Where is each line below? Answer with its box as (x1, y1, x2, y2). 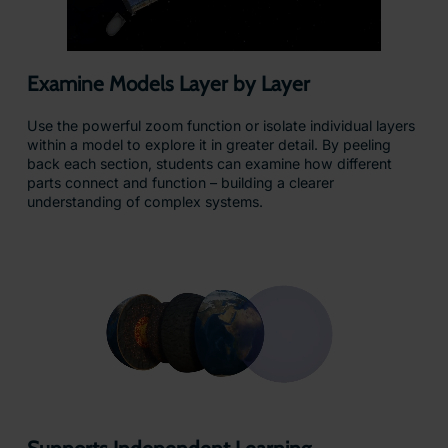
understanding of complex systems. (26, 193, 271, 210)
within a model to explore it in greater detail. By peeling (26, 136, 391, 153)
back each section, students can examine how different (26, 155, 392, 172)
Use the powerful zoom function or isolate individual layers (26, 117, 415, 134)
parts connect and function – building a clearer (26, 174, 334, 191)
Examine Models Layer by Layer (26, 71, 310, 96)
